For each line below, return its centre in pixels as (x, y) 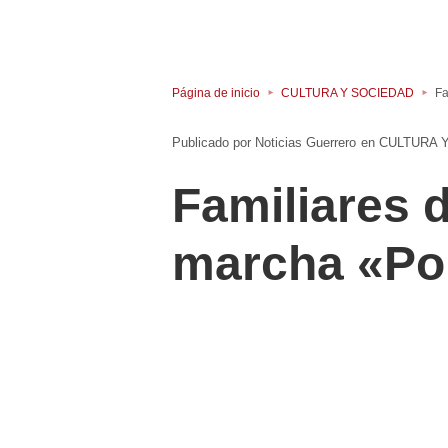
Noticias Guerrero (305, 143)
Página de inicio (216, 92)
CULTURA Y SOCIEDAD (347, 92)
